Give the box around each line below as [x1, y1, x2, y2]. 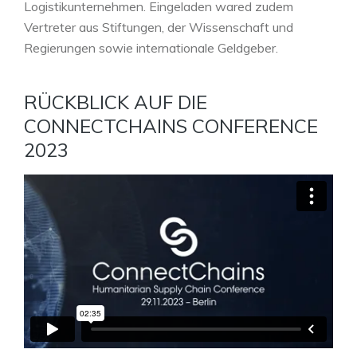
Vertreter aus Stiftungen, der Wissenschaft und [24, 18, 293, 35]
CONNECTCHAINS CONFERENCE [24, 113, 318, 138]
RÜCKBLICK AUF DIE [24, 89, 207, 114]
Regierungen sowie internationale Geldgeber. [24, 39, 281, 56]
